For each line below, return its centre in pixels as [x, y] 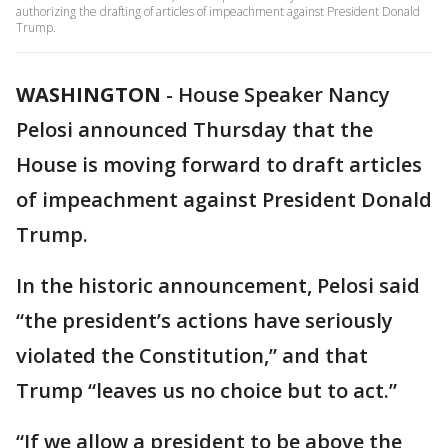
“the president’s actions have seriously [204, 320]
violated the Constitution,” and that [192, 355]
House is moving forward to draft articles [219, 164]
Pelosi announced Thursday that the [194, 129]
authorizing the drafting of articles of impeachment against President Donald [218, 11]
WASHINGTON [88, 94]
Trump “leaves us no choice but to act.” [206, 390]
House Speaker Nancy [284, 94]
